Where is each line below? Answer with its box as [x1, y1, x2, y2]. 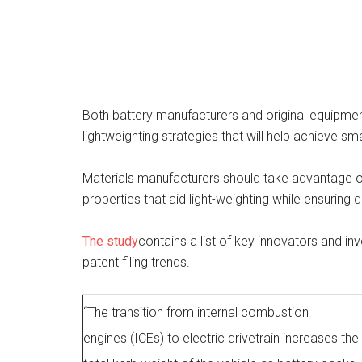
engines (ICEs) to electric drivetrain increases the [83, 330, 359, 346]
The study [82, 234, 138, 249]
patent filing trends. [82, 255, 190, 270]
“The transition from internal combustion [83, 305, 309, 320]
